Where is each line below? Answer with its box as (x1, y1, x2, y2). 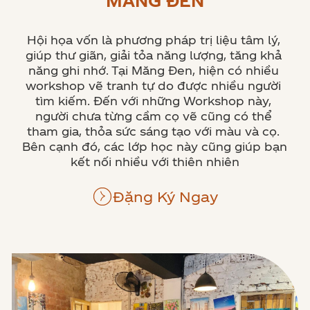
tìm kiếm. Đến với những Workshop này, (35, 94, 271, 107)
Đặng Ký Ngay (113, 188, 218, 205)
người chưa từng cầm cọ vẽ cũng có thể (35, 109, 272, 122)
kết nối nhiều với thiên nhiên (71, 155, 239, 168)
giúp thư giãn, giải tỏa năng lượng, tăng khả (25, 48, 282, 62)
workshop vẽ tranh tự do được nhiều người (26, 79, 281, 92)
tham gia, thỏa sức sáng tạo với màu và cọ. (27, 125, 280, 138)
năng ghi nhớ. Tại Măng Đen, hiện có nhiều (28, 64, 279, 77)
